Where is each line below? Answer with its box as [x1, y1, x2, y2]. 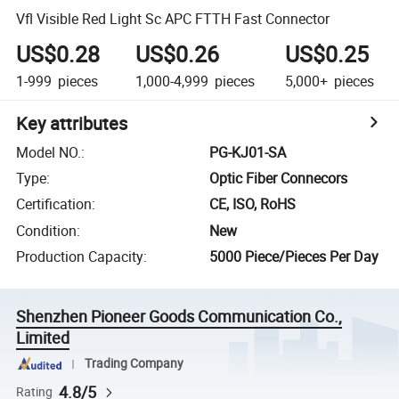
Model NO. [16, 142, 82, 162]
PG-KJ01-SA [209, 142, 287, 162]
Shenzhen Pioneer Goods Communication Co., [16, 305, 343, 328]
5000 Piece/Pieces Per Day [209, 247, 379, 267]
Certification [16, 194, 93, 215]
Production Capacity [16, 247, 144, 267]
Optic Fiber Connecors [209, 168, 348, 189]
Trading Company [84, 355, 183, 371]
